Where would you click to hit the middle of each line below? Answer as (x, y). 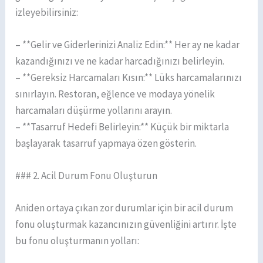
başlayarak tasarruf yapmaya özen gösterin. (106, 144)
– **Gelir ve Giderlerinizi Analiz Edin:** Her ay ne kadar (128, 45)
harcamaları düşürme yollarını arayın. (94, 111)
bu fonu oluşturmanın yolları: (77, 241)
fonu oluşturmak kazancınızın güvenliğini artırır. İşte (126, 225)
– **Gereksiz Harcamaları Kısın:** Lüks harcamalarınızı (129, 78)
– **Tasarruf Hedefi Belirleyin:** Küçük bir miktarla (122, 127)
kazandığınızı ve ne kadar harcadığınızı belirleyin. (120, 61)
